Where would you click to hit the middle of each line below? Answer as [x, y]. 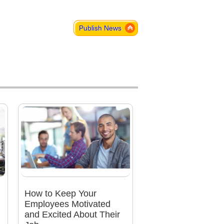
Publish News [100, 28]
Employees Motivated [67, 204]
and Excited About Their [72, 215]
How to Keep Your [60, 194]
